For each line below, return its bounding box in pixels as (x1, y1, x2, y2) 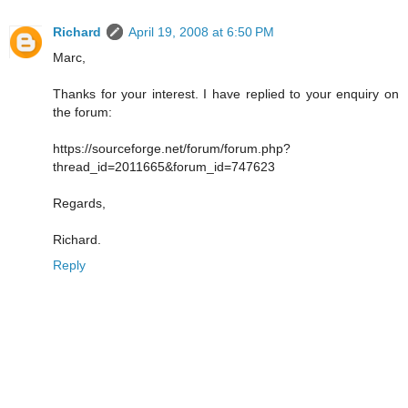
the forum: (53, 105, 112, 120)
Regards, (53, 196, 106, 211)
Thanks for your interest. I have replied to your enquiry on (53, 87, 399, 102)
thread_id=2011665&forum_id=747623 (53, 159, 275, 175)
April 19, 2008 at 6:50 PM (128, 25, 274, 40)
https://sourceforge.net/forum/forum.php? (53, 141, 291, 157)
